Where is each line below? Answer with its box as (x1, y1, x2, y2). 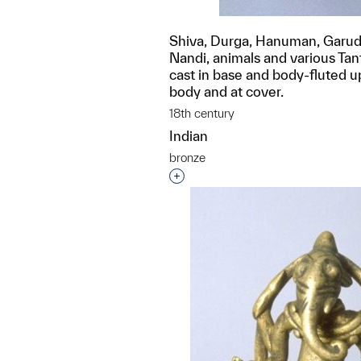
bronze (169, 151, 205, 164)
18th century (169, 106, 234, 120)
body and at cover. (169, 84, 284, 99)
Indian (169, 128, 208, 143)
